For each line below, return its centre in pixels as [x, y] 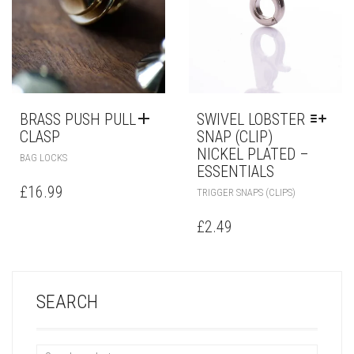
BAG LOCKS [43, 158]
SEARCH [67, 302]
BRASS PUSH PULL [78, 119]
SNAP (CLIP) [235, 137]
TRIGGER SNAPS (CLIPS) [246, 192]
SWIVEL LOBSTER [251, 119]
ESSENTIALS [235, 171]
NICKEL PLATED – [253, 154]
